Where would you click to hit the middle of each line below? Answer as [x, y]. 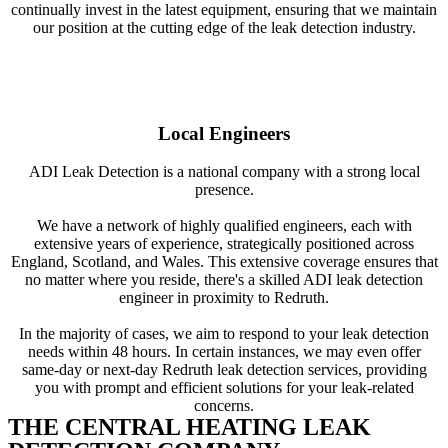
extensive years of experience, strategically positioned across [224, 244]
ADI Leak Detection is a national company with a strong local [224, 172]
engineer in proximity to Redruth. [224, 298]
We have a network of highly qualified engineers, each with [224, 226]
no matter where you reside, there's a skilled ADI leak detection [224, 280]
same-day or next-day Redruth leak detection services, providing [224, 370]
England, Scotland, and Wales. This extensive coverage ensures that [224, 262]
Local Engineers [224, 133]
